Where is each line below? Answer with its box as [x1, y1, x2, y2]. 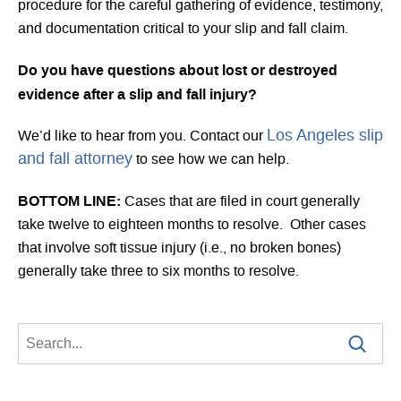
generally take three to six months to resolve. [18, 262, 299, 281]
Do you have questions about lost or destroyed [18, 60, 337, 81]
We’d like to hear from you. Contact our [18, 127, 267, 146]
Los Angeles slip [267, 126, 383, 147]
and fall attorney [18, 149, 132, 170]
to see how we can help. [132, 150, 289, 169]
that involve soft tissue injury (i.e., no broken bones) [18, 239, 341, 258]
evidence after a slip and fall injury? [18, 84, 257, 105]
